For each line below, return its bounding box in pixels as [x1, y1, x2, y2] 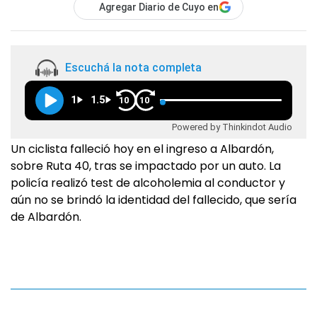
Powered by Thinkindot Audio [172, 121, 292, 132]
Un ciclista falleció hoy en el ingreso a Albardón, [11, 141, 274, 157]
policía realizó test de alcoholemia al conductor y [11, 175, 285, 191]
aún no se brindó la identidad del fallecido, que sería [11, 192, 296, 208]
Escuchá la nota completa [65, 61, 202, 75]
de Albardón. [11, 209, 81, 225]
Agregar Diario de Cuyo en [99, 1, 219, 13]
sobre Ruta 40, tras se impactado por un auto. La [11, 158, 281, 174]
